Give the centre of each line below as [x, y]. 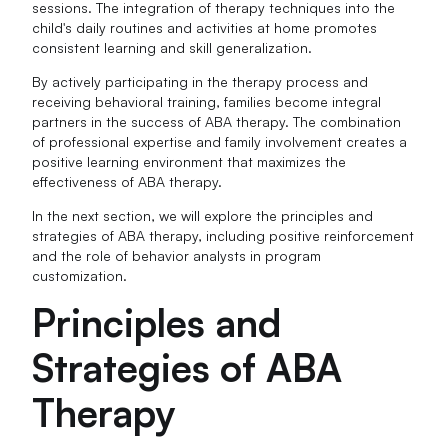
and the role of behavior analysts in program [177, 256]
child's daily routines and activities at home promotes [205, 28]
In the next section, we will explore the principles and [203, 216]
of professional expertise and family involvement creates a [220, 142]
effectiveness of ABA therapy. [127, 182]
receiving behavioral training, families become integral [207, 102]
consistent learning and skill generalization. [172, 48]
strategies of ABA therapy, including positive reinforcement [223, 236]
